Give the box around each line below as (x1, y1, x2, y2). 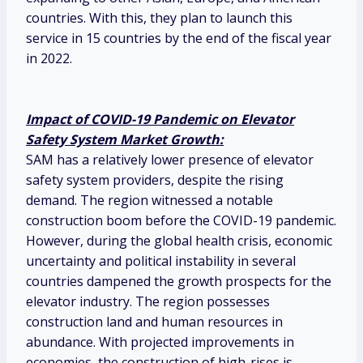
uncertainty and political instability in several (26, 252, 296, 271)
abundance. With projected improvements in (26, 333, 294, 352)
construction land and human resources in (26, 313, 283, 331)
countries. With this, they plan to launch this (26, 9, 293, 28)
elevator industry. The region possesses (26, 293, 270, 311)
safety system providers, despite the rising (26, 171, 284, 190)
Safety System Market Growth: (26, 130, 224, 149)
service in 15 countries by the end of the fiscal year (26, 29, 331, 48)
